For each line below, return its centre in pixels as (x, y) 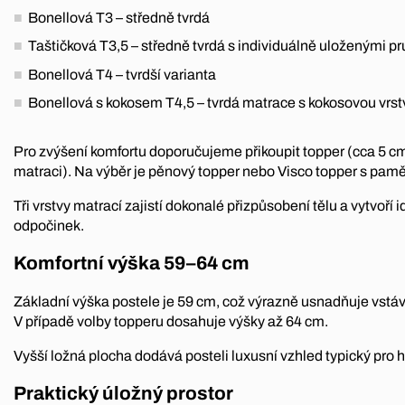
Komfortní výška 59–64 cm (132, 264)
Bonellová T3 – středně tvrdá (119, 17)
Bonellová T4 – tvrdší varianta (122, 74)
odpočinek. (49, 226)
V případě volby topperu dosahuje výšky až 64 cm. (171, 321)
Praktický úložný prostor (123, 393)
